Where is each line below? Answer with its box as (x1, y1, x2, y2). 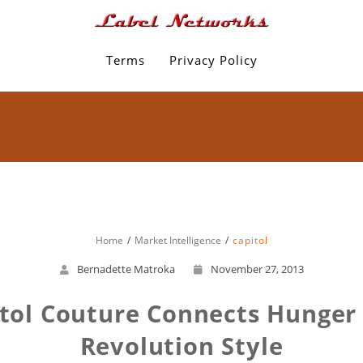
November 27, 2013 (210, 262, 304, 276)
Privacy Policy (169, 52, 258, 68)
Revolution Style (79, 330, 284, 361)
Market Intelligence (134, 233, 221, 247)
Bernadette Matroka (76, 262, 175, 276)
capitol (232, 233, 268, 247)
